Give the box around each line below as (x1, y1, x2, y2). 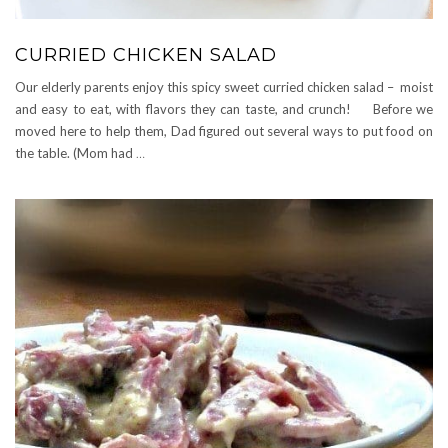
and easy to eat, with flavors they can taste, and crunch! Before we (15, 101, 433, 117)
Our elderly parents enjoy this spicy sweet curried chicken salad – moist (15, 79, 433, 95)
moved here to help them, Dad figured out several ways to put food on (15, 123, 433, 139)
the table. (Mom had (15, 145, 136, 161)
